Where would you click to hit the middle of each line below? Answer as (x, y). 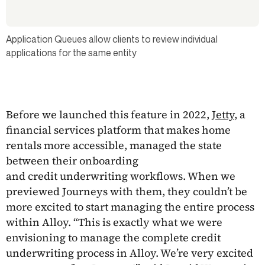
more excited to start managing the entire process (130, 206)
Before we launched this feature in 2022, (109, 114)
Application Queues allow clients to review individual (112, 39)
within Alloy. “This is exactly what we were (114, 222)
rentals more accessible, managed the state (114, 145)
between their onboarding (72, 160)
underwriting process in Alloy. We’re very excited (130, 253)
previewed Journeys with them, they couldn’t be (127, 191)
